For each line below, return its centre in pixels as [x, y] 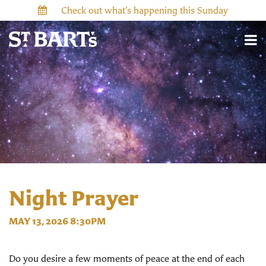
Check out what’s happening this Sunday [145, 10]
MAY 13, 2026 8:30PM [57, 221]
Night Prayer [74, 198]
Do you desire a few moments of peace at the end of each [127, 259]
